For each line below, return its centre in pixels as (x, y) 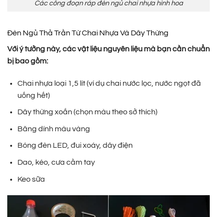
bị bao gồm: (28, 61)
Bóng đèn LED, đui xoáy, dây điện (75, 146)
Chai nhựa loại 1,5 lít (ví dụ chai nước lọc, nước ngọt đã (109, 83)
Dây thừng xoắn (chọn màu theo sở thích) (87, 112)
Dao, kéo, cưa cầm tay (56, 162)
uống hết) (33, 95)
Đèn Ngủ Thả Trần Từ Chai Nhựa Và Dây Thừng (88, 33)
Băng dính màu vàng (54, 129)
